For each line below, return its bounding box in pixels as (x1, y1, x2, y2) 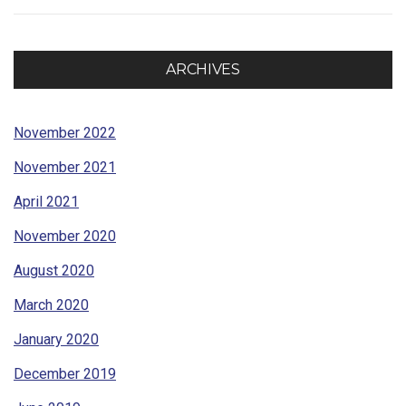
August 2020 (14, 262, 94, 280)
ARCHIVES (166, 61, 240, 79)
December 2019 (14, 365, 116, 383)
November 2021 (14, 159, 116, 177)
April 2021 (14, 193, 79, 211)
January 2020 (14, 331, 99, 349)
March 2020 (14, 296, 89, 314)
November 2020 (14, 227, 116, 246)
